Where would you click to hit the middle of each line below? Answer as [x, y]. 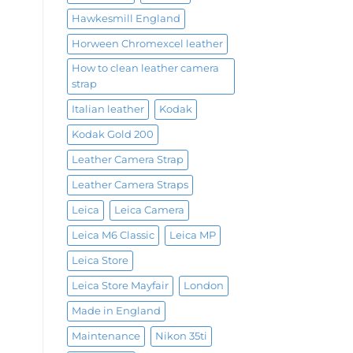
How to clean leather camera [145, 69]
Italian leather [108, 110]
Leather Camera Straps [130, 185]
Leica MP [192, 236]
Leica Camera [149, 210]
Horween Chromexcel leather [147, 44]
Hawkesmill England [126, 19]
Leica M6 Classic [113, 236]
